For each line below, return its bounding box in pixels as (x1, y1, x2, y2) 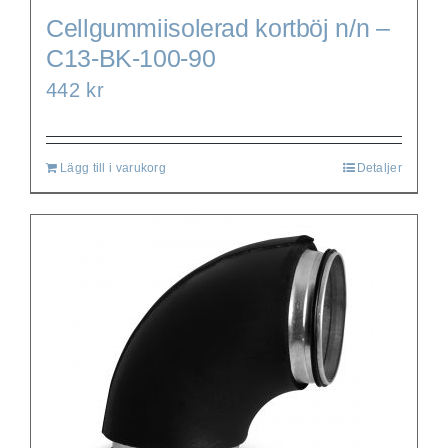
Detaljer (356, 160, 402, 175)
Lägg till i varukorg (60, 160, 166, 175)
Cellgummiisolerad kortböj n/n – (46, 13, 390, 42)
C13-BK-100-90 (46, 43, 216, 72)
